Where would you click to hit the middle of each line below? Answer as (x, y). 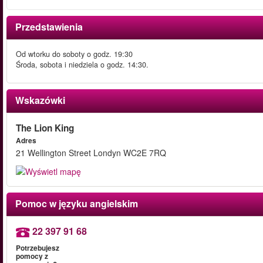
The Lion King (45, 128)
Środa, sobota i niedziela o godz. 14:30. (82, 65)
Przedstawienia (49, 27)
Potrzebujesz (38, 248)
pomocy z (32, 256)
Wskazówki (40, 100)
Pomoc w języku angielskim (77, 204)
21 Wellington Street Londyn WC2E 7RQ (91, 153)
